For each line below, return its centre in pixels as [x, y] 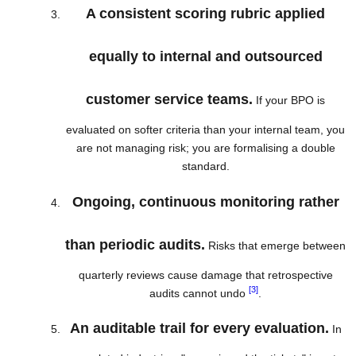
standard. [205, 166]
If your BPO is [289, 100]
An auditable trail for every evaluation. [199, 329]
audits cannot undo [199, 293]
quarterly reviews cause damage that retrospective [205, 275]
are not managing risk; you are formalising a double [205, 147]
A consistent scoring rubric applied [205, 13]
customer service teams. [169, 99]
